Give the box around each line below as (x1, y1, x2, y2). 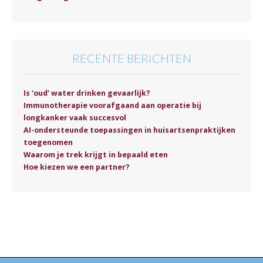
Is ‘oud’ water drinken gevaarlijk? (23, 87, 150, 98)
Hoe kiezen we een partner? (23, 161, 130, 172)
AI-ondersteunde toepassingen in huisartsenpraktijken (23, 124, 235, 135)
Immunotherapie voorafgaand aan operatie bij (23, 100, 201, 110)
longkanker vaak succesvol (23, 112, 126, 123)
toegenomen (23, 137, 73, 147)
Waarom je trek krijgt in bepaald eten (23, 149, 168, 160)
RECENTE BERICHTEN (72, 51, 191, 66)
